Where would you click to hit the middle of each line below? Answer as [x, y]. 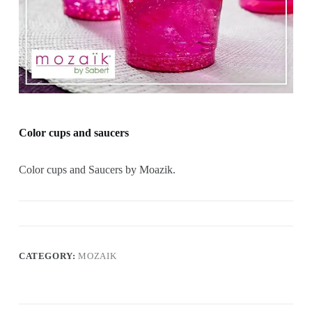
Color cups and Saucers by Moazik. [97, 169]
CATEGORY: [48, 256]
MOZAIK [97, 256]
